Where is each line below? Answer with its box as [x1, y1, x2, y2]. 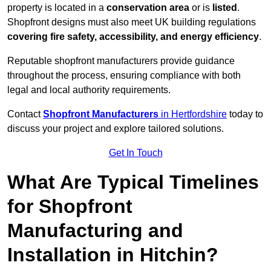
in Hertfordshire [158, 109, 227, 120]
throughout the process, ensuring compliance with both [7, 70, 241, 81]
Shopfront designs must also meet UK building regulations [7, 17, 256, 28]
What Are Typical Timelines [7, 171, 259, 194]
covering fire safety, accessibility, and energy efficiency [7, 31, 259, 42]
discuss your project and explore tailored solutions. [7, 123, 224, 134]
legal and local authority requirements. [7, 85, 171, 96]
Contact [7, 109, 43, 120]
